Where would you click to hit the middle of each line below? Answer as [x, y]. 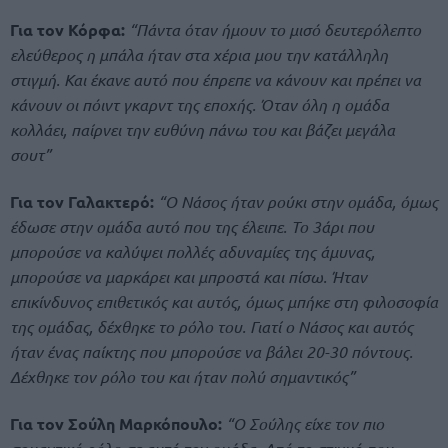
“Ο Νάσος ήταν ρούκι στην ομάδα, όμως [296, 201]
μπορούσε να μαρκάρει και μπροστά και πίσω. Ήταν [188, 276]
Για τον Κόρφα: [67, 29]
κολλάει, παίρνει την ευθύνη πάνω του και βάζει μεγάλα [202, 129]
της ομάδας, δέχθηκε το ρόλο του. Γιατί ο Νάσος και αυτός [211, 326]
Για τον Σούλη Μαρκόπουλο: [116, 424]
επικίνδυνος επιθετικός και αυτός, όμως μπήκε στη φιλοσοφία [224, 301]
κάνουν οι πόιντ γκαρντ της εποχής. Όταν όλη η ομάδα [199, 104]
